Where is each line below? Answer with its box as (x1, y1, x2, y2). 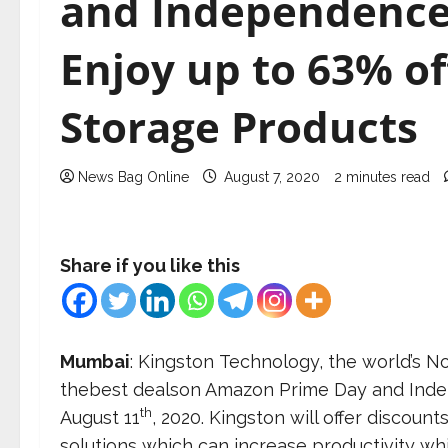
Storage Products (60, 98, 418, 155)
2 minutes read (334, 169, 430, 185)
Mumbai (60, 351, 130, 372)
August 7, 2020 (220, 169, 324, 185)
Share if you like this (60, 255, 240, 276)
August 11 (60, 407, 140, 428)
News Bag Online (78, 169, 189, 185)
